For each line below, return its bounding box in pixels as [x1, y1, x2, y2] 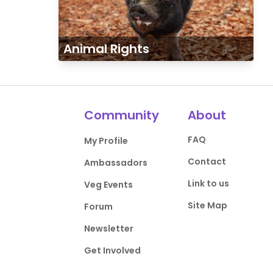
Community [84, 107, 160, 124]
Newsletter [84, 222, 134, 235]
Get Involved [84, 244, 141, 257]
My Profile [84, 135, 129, 147]
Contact [187, 155, 226, 168]
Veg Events [84, 179, 133, 191]
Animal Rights [63, 40, 149, 57]
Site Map [187, 199, 227, 211]
